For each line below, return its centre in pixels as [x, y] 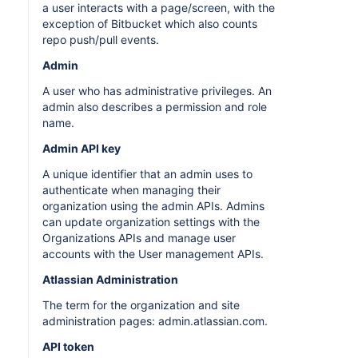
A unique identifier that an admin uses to [147, 174]
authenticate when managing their [131, 190]
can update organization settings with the [151, 222]
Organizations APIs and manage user [139, 238]
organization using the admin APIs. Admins [153, 206]
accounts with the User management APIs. [153, 254]
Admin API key [82, 148]
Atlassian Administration [110, 279]
